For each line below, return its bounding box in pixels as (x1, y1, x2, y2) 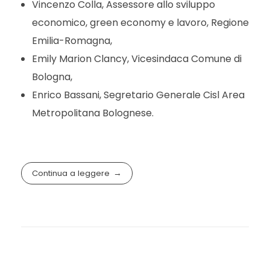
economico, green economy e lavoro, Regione (31, 15, 249, 30)
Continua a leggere (32, 167, 110, 179)
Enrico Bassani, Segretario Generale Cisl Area (31, 87, 245, 102)
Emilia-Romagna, (31, 33, 112, 48)
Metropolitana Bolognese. (31, 105, 154, 120)
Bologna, (31, 69, 72, 84)
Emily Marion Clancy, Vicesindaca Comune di (31, 51, 242, 66)
